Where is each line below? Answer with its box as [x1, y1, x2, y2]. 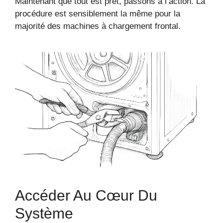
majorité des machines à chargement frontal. [15, 21, 181, 31]
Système [15, 205, 73, 222]
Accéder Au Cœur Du [15, 187, 157, 204]
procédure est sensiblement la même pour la [15, 9, 180, 19]
